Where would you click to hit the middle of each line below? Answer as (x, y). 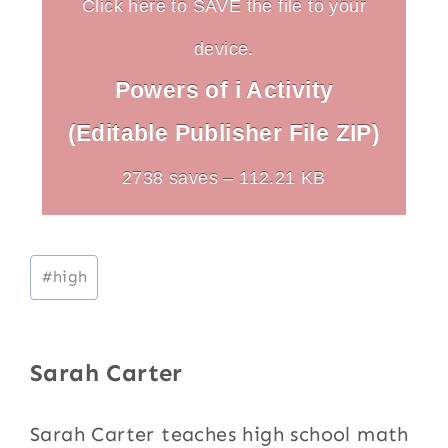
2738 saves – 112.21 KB (224, 177)
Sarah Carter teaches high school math (219, 433)
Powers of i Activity (224, 89)
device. (224, 48)
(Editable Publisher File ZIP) (224, 132)
